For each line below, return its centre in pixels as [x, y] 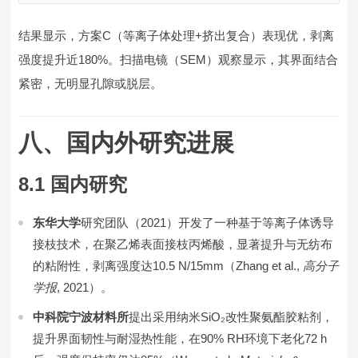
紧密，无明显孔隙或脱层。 [91, 84]
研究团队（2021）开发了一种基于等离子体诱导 [208, 223]
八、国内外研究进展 [127, 143]
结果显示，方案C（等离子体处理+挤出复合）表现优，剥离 [177, 36]
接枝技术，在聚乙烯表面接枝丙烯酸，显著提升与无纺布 [183, 244]
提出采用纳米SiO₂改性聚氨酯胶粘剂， [231, 317]
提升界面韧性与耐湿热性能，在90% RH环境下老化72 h [180, 338]
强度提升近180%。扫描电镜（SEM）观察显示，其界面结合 [179, 60]
